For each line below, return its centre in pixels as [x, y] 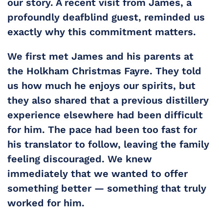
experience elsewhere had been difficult [105, 115]
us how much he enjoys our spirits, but [101, 86]
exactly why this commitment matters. [102, 32]
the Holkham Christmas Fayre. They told [104, 71]
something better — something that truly [107, 188]
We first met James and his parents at [100, 56]
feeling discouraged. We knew [80, 159]
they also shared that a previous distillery [108, 100]
